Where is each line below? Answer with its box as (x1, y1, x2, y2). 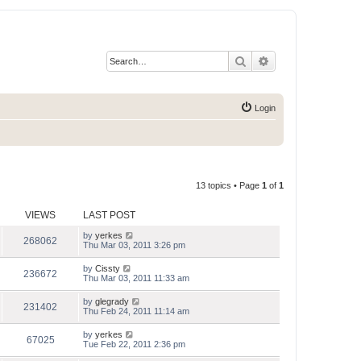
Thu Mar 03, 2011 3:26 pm (83, 240, 185, 250)
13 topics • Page (196, 180, 262, 190)
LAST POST (83, 210, 135, 221)
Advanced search (270, 53, 355, 68)
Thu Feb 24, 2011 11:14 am (83, 306, 189, 316)
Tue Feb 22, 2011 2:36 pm (83, 339, 185, 349)
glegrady (95, 297, 129, 306)
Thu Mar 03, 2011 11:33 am (83, 273, 189, 283)
